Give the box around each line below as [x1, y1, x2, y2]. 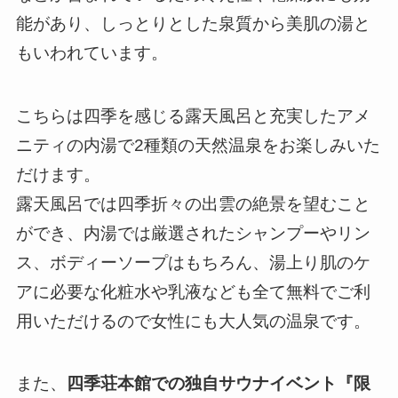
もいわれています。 [15, 44, 168, 63]
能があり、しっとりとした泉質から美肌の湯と [15, 14, 370, 34]
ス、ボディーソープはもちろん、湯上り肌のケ [15, 252, 370, 272]
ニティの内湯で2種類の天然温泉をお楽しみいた [15, 135, 380, 155]
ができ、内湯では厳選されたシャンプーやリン [15, 223, 370, 243]
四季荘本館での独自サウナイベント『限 [66, 374, 370, 394]
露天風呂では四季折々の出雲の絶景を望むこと [15, 194, 370, 213]
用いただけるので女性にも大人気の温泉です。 [15, 311, 370, 330]
